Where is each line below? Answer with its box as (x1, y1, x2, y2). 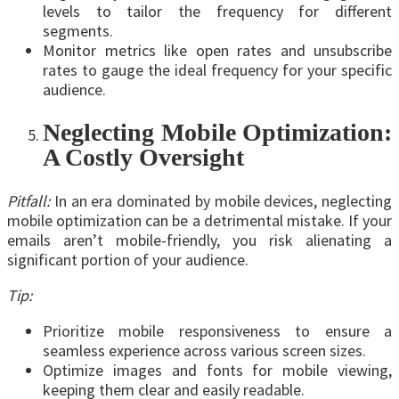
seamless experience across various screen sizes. (43, 339, 366, 361)
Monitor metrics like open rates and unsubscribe (43, 40, 392, 61)
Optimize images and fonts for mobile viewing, (43, 359, 392, 380)
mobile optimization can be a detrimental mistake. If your (7, 209, 392, 231)
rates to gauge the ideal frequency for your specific (43, 60, 392, 81)
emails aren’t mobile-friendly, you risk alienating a (7, 229, 392, 250)
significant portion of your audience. (7, 248, 248, 270)
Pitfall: (7, 190, 50, 211)
